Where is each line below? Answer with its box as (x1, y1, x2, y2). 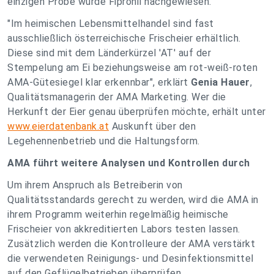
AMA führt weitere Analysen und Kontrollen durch (7, 157, 250, 169)
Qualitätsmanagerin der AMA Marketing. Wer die (7, 91, 226, 103)
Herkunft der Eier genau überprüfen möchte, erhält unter (7, 106, 266, 117)
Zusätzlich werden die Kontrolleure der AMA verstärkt (7, 238, 255, 250)
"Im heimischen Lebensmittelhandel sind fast (7, 18, 214, 29)
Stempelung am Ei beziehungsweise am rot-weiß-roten (7, 62, 257, 73)
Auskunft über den (109, 120, 196, 132)
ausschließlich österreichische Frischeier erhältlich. (7, 32, 241, 44)
